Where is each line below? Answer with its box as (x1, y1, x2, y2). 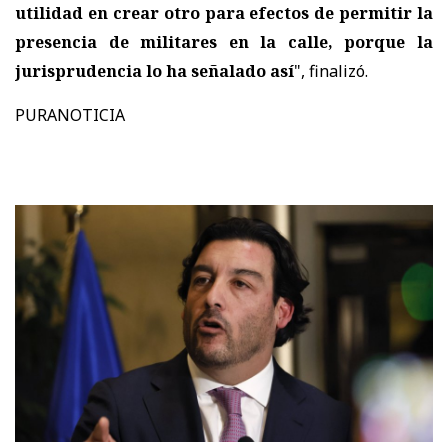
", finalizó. (294, 59, 368, 82)
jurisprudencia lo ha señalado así (15, 59, 294, 82)
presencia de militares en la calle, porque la (15, 30, 433, 53)
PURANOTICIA (15, 103, 125, 126)
